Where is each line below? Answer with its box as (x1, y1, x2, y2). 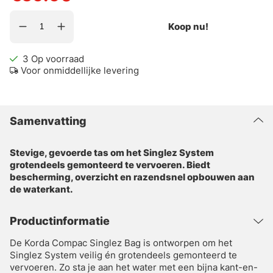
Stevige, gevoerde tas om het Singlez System (10, 146, 214, 158)
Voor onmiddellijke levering (21, 64, 139, 76)
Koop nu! (168, 21, 209, 33)
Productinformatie (10, 214, 110, 227)
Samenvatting (10, 114, 87, 127)
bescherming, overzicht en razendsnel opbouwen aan (10, 171, 255, 183)
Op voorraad (31, 52, 85, 65)
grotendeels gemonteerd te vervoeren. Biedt (10, 158, 210, 171)
